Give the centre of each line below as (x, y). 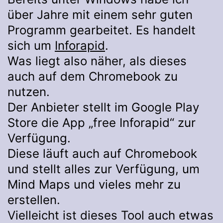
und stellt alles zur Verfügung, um (104, 169)
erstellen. (34, 200)
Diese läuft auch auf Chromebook (102, 154)
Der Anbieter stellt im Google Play (103, 108)
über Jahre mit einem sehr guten (100, 15)
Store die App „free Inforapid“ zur (102, 123)
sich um (31, 46)
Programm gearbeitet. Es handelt (102, 30)
